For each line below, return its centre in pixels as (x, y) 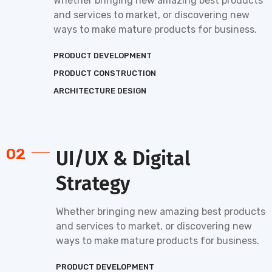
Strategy (93, 183)
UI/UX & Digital (123, 158)
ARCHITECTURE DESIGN (100, 91)
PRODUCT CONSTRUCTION (105, 73)
